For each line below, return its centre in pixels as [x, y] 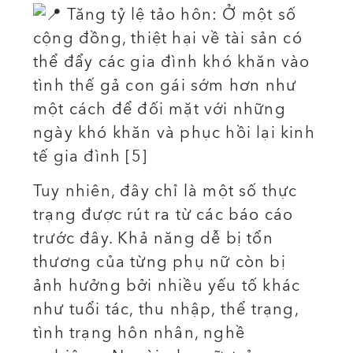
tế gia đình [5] [90, 156]
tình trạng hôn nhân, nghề [139, 333]
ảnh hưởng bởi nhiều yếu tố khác [167, 286]
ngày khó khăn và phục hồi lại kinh [174, 132]
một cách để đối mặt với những [160, 109]
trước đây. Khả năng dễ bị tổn [153, 239]
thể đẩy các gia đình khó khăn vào [172, 61]
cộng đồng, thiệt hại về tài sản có [168, 38]
